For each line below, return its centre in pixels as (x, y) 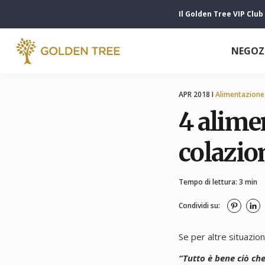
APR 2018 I (197, 94)
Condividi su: (199, 206)
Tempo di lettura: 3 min (218, 182)
